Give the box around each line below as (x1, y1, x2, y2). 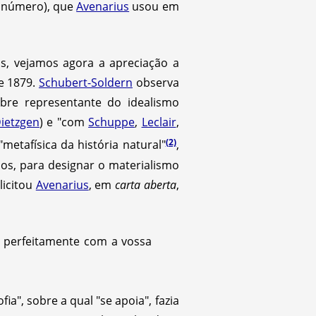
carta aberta (114, 176, 176, 193)
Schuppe (88, 114, 135, 130)
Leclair (141, 114, 176, 130)
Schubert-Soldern (38, 75, 133, 91)
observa (132, 75, 179, 91)
